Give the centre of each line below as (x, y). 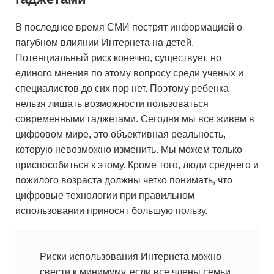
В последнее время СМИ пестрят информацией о (129, 27)
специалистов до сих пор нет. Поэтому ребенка (122, 88)
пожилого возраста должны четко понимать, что (124, 180)
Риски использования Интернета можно (131, 257)
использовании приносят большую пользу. (111, 211)
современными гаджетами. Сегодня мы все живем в (135, 119)
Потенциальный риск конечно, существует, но (118, 58)
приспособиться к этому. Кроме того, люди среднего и (137, 165)
